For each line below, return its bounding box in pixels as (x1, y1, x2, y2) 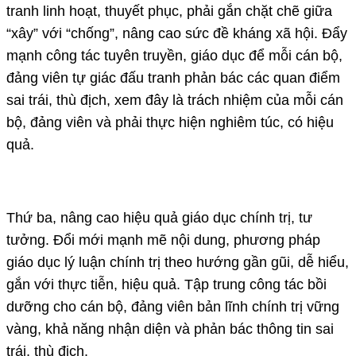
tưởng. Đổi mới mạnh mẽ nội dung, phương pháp (6, 231, 320, 248)
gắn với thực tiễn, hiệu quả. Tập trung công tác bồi (6, 276, 327, 292)
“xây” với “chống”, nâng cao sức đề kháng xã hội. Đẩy (6, 25, 347, 41)
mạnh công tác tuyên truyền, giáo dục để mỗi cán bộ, (6, 47, 342, 64)
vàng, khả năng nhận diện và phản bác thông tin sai (6, 320, 334, 337)
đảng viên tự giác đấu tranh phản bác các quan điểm (6, 69, 340, 86)
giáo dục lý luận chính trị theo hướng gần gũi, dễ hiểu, (6, 253, 349, 270)
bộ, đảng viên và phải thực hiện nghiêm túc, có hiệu (6, 114, 334, 130)
